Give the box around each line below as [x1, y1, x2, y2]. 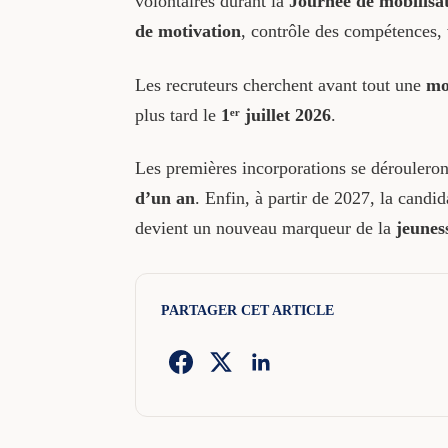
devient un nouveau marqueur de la [134, 218, 396, 239]
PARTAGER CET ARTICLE [160, 303, 334, 319]
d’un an [134, 188, 195, 209]
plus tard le [134, 104, 221, 125]
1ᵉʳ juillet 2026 [220, 104, 331, 125]
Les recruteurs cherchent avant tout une [134, 74, 426, 95]
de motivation [134, 21, 241, 42]
